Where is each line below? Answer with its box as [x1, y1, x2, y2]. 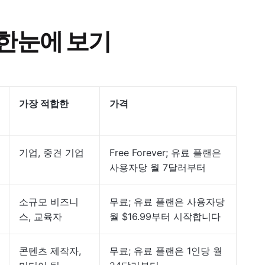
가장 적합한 [19, 98, 69, 109]
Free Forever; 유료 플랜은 [109, 147, 221, 159]
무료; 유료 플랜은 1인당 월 [109, 245, 222, 257]
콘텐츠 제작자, [19, 245, 81, 257]
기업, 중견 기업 [19, 147, 84, 159]
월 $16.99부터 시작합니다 [109, 211, 221, 222]
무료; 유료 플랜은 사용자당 [109, 196, 225, 208]
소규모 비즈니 [19, 196, 79, 208]
